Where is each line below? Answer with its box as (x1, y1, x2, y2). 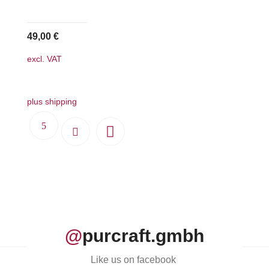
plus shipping (26, 97, 77, 107)
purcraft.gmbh (82, 226, 204, 246)
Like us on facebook (90, 255, 178, 265)
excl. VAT (26, 53, 62, 64)
